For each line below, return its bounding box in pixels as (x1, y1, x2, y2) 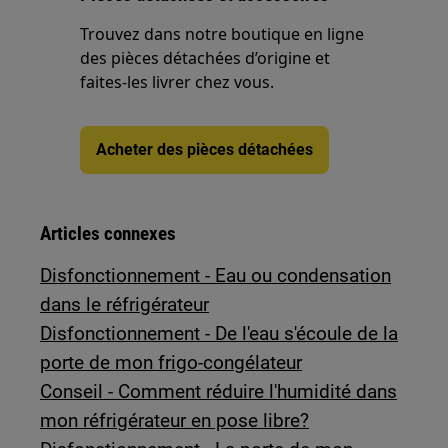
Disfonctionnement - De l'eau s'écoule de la (40, 322, 399, 345)
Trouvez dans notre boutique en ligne (80, 23, 365, 45)
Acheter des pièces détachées (96, 140, 314, 159)
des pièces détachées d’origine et (80, 47, 331, 69)
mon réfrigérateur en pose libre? (40, 409, 310, 432)
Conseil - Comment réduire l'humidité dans (40, 380, 398, 403)
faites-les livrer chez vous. (80, 71, 275, 93)
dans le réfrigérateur (40, 293, 210, 316)
